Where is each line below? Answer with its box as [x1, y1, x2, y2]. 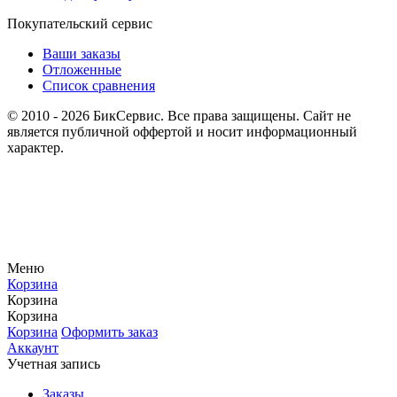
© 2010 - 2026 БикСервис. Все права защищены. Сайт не [7, 108, 351, 124]
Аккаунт [7, 340, 58, 356]
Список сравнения [43, 78, 155, 94]
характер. [7, 140, 64, 156]
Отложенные [43, 62, 121, 78]
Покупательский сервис [7, 16, 152, 32]
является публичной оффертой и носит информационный [7, 124, 357, 140]
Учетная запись [7, 356, 100, 372]
